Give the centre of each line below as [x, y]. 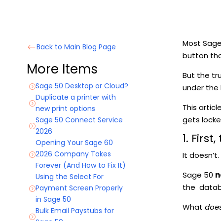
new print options [65, 109]
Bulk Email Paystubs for [74, 211]
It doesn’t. [201, 155]
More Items [62, 69]
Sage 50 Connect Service [79, 120]
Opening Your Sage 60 [74, 143]
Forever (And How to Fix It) [81, 166]
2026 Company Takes [73, 154]
